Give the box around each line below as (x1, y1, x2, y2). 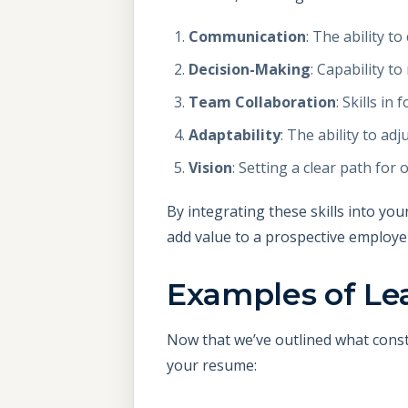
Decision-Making (189, 58, 311, 79)
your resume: (167, 354, 257, 375)
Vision (189, 157, 232, 178)
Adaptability (189, 124, 280, 145)
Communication (189, 25, 306, 46)
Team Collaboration (189, 91, 336, 112)
